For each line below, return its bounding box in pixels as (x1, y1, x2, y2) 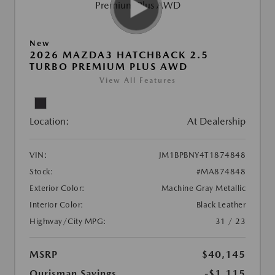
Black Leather (196, 199, 246, 209)
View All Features (99, 76, 176, 85)
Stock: (29, 166, 53, 176)
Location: (29, 115, 69, 127)
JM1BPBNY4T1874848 (158, 150, 246, 160)
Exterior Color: (29, 183, 85, 193)
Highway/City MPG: (29, 216, 107, 226)
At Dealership (187, 115, 246, 127)
